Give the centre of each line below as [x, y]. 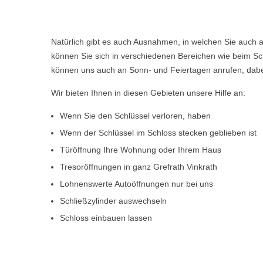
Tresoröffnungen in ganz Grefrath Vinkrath [139, 167]
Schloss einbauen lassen [106, 218]
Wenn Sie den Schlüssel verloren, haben [135, 116]
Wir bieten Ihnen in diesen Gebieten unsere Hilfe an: [148, 93]
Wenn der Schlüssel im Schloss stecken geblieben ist [158, 133]
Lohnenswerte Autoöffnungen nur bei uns [136, 184]
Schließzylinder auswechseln [113, 201]
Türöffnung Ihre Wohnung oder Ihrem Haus [141, 150]
